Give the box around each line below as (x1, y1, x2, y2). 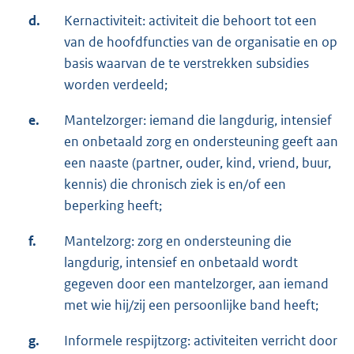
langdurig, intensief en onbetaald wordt (64, 254, 298, 272)
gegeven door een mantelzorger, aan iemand (64, 275, 329, 293)
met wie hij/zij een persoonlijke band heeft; (64, 296, 318, 314)
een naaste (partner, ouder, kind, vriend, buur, (64, 154, 331, 172)
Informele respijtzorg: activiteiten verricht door (64, 332, 337, 350)
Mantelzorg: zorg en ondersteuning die (64, 232, 292, 250)
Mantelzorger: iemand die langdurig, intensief (64, 111, 332, 130)
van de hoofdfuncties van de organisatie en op (64, 33, 337, 51)
